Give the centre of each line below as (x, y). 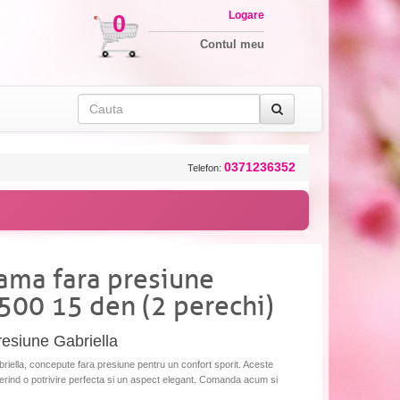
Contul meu (232, 44)
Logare (246, 15)
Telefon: (206, 167)
